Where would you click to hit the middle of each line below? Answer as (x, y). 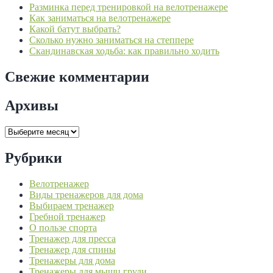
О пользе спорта (63, 227)
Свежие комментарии (77, 77)
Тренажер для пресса (73, 238)
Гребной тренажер (67, 216)
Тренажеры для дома (72, 260)
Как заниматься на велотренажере (100, 18)
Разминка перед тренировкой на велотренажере (129, 7)
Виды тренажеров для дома (86, 194)
